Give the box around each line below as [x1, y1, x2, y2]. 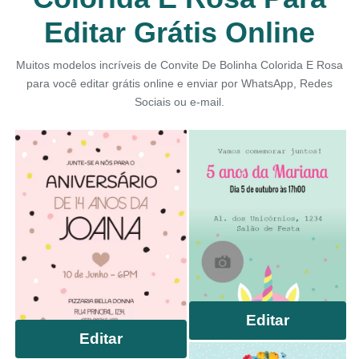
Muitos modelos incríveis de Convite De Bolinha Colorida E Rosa [16, 58, 343, 71]
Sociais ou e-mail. [135, 95, 224, 108]
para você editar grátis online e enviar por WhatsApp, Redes [26, 77, 333, 90]
